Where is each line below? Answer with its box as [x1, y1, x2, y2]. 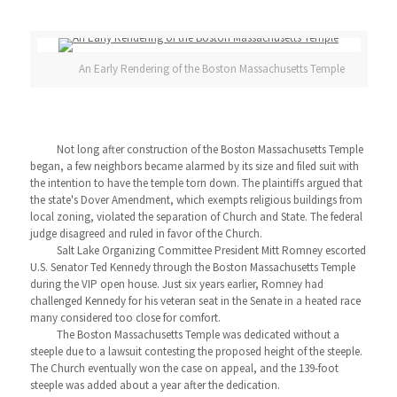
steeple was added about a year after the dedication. [29, 378, 280, 393]
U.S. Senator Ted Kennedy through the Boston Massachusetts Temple [29, 260, 355, 275]
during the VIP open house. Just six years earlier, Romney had [29, 276, 323, 292]
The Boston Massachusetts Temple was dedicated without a [56, 327, 339, 342]
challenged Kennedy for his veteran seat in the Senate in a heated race [29, 293, 361, 308]
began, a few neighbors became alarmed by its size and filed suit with [29, 159, 359, 174]
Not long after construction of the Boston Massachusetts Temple [56, 142, 363, 157]
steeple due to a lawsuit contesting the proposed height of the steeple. [29, 344, 362, 359]
